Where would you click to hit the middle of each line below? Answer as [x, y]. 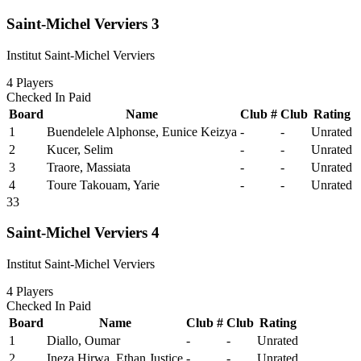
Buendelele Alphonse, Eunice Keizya [142, 131]
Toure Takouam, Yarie [103, 185]
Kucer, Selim [80, 149]
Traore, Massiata [89, 167]
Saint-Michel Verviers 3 [83, 23]
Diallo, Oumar [83, 341]
